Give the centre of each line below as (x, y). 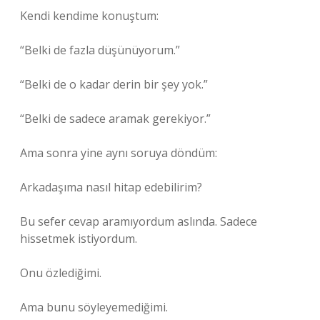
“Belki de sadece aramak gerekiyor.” (115, 119)
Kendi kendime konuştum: (89, 16)
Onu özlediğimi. (61, 273)
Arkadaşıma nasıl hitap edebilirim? (111, 187)
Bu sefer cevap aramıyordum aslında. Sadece (139, 221)
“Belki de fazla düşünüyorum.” (100, 50)
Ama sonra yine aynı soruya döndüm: (119, 153)
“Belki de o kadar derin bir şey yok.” (114, 84)
